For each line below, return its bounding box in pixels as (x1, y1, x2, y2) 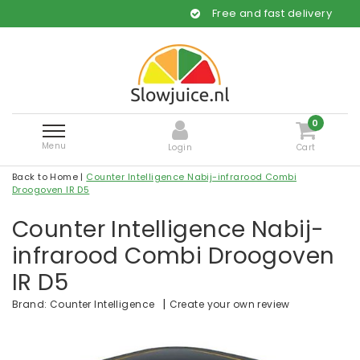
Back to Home (12, 170, 79, 183)
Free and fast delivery (170, 6, 291, 21)
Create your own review (169, 297, 290, 311)
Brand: (12, 297, 47, 312)
